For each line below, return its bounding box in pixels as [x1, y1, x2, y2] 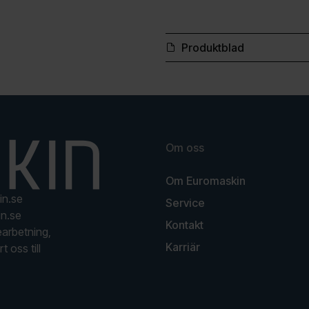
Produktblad [181, 40, 244, 54]
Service [166, 195, 205, 210]
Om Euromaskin [166, 173, 246, 188]
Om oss [166, 140, 204, 154]
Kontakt [166, 217, 203, 232]
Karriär [166, 239, 200, 254]
